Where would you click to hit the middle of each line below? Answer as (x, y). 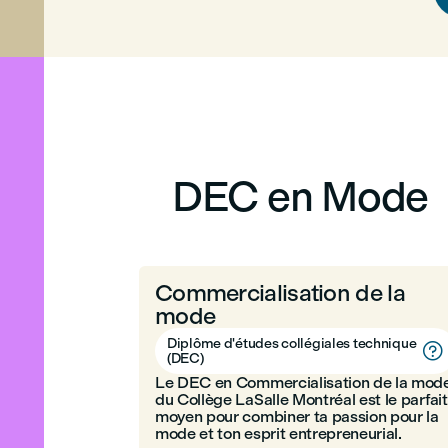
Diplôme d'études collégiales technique (292, 343)
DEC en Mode (300, 197)
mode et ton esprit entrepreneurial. (278, 433)
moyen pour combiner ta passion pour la (297, 416)
